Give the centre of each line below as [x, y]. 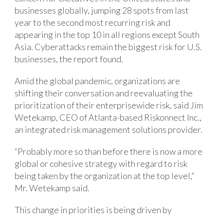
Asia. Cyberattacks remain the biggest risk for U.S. [108, 47]
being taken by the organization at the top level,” [104, 176]
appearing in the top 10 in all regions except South [107, 35]
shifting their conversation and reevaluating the [104, 93]
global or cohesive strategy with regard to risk [101, 164]
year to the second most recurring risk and [92, 23]
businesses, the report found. [69, 59]
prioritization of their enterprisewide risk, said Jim [109, 105]
